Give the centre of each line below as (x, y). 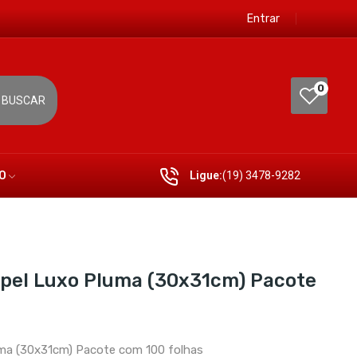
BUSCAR (24, 100)
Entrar (263, 19)
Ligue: (206, 175)
